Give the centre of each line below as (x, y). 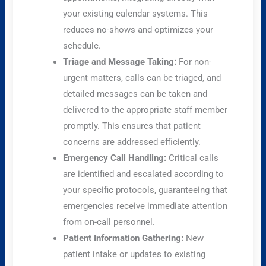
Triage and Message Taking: (120, 61)
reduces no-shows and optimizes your (138, 29)
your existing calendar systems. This (136, 13)
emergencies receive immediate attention (145, 206)
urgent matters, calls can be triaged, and (142, 77)
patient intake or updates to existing (134, 254)
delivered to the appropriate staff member (145, 110)
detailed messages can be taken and (135, 94)
